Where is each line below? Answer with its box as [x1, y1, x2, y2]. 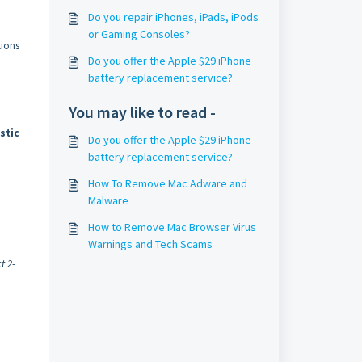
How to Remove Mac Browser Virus [87, 220, 256, 234]
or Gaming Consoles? [87, 27, 190, 41]
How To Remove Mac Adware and [87, 176, 247, 191]
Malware [87, 193, 128, 208]
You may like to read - [68, 102, 216, 122]
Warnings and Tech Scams [87, 237, 213, 251]
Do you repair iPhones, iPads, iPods [87, 10, 259, 24]
